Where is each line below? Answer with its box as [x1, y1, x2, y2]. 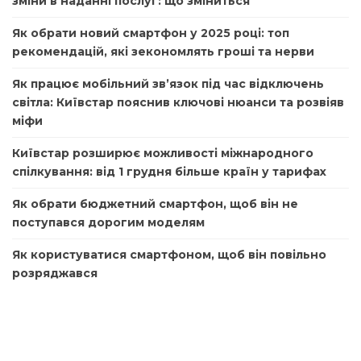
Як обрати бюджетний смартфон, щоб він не [12, 197, 298, 212]
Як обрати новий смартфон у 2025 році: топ [12, 26, 289, 41]
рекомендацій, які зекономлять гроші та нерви [12, 44, 314, 60]
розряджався [12, 266, 98, 281]
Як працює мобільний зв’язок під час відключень [12, 77, 324, 92]
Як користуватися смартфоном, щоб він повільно [12, 247, 326, 263]
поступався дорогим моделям [12, 215, 205, 230]
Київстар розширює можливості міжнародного [12, 146, 313, 161]
